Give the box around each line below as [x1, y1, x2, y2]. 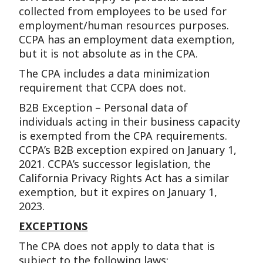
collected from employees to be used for [19, 4, 227, 18]
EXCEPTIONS [19, 218, 88, 233]
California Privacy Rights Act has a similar [19, 170, 230, 185]
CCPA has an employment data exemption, [19, 32, 235, 46]
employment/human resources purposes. [19, 18, 230, 32]
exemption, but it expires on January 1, [19, 184, 218, 199]
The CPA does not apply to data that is [19, 238, 215, 253]
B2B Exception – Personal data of [19, 100, 188, 114]
